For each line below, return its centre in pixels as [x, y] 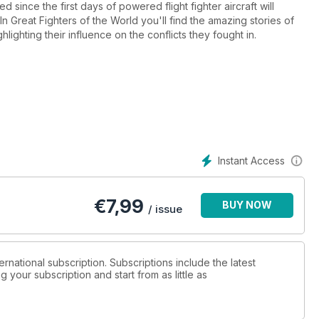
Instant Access [251, 161]
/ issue [165, 209]
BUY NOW [247, 205]
